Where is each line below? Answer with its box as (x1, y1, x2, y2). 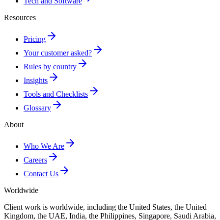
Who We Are (24, 141, 64, 150)
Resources (4, 13, 36, 22)
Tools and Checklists (24, 89, 88, 98)
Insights (24, 76, 48, 84)
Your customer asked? (24, 48, 92, 57)
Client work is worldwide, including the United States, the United (4, 202, 207, 211)
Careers (24, 155, 47, 164)
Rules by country (24, 62, 77, 71)
